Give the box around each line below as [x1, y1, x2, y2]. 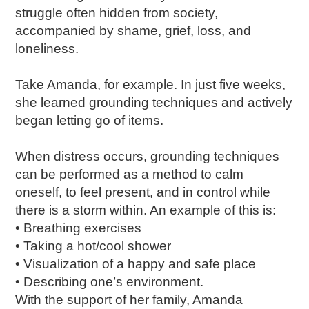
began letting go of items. [15, 113, 168, 128]
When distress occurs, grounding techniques [15, 149, 280, 163]
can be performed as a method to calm [15, 167, 244, 181]
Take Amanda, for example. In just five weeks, [15, 77, 286, 92]
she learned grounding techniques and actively [15, 95, 293, 110]
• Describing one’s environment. [15, 275, 204, 289]
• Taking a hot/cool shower [15, 239, 172, 253]
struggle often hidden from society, [15, 6, 219, 20]
